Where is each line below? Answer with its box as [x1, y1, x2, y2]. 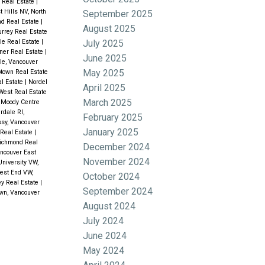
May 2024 [83, 244, 125, 256]
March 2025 [83, 96, 132, 108]
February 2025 [83, 111, 143, 123]
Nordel [28, 78, 47, 86]
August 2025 [83, 22, 136, 34]
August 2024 [83, 200, 136, 212]
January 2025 [83, 126, 139, 138]
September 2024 [83, 185, 153, 197]
